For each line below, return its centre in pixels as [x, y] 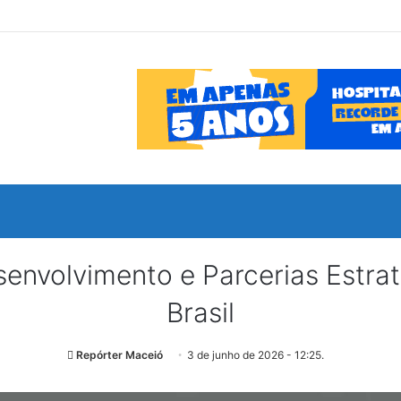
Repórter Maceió [119, 355]
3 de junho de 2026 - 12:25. [255, 355]
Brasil [200, 312]
